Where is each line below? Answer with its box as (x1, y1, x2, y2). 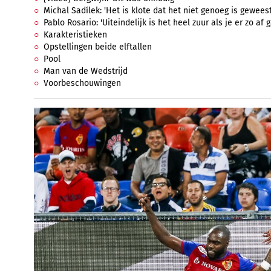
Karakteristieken (44, 30, 107, 40)
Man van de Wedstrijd (44, 66, 128, 76)
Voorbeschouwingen (44, 78, 121, 88)
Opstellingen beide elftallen (44, 42, 152, 52)
